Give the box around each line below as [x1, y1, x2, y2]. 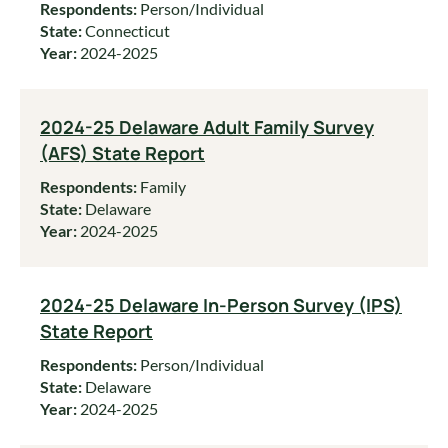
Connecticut [85, 21, 170, 40]
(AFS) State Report [40, 141, 205, 165]
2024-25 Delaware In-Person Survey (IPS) [40, 293, 402, 317]
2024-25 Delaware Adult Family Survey [40, 115, 374, 139]
